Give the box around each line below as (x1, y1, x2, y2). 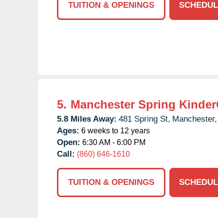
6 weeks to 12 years (79, 126, 150, 135)
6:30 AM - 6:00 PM (80, 138, 145, 146)
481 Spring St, (119, 114, 170, 124)
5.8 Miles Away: (57, 114, 117, 124)
